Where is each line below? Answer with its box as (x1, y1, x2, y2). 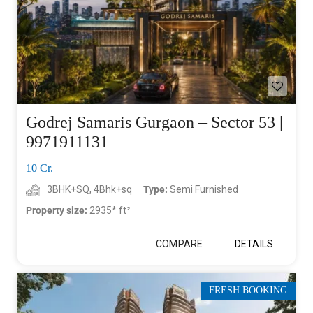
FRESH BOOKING (209, 285, 287, 296)
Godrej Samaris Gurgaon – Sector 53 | (26, 113, 283, 132)
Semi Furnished (170, 184, 238, 196)
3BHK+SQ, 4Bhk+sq (47, 184, 132, 196)
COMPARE (156, 238, 203, 250)
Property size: (26, 205, 89, 217)
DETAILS (235, 238, 273, 250)
